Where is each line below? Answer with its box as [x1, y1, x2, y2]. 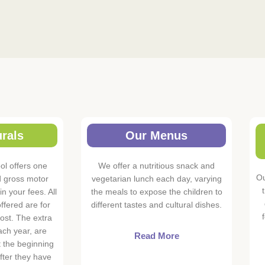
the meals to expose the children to [91, 187, 222, 197]
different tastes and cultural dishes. [91, 200, 222, 210]
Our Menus [125, 129, 188, 143]
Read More [134, 231, 179, 241]
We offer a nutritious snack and [98, 161, 215, 171]
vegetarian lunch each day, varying [91, 174, 222, 184]
